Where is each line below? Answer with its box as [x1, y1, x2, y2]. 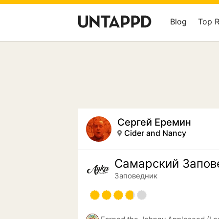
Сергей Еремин [117, 116, 191, 128]
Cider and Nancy [124, 128, 186, 138]
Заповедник [114, 171, 157, 180]
